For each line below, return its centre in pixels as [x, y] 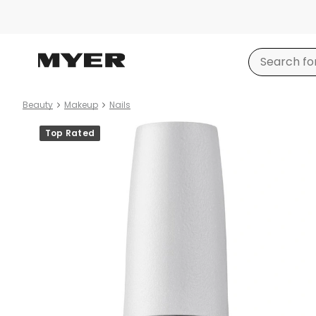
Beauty [38, 105]
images [43, 145]
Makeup [81, 105]
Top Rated [70, 133]
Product [45, 128]
